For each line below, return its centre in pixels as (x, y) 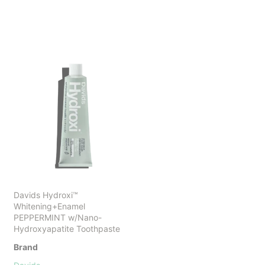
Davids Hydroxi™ (46, 195)
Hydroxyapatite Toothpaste (67, 228)
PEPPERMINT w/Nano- (58, 217)
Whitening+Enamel (49, 206)
